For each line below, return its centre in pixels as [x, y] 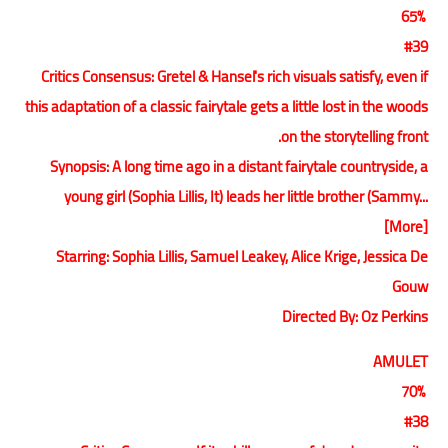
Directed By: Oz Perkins [355, 316]
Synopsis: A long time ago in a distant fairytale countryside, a [239, 166]
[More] [406, 226]
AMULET [400, 361]
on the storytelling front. [354, 136]
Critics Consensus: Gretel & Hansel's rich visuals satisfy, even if [234, 76]
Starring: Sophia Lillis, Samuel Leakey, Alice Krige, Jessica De [242, 256]
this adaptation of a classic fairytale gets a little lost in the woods [226, 106]
